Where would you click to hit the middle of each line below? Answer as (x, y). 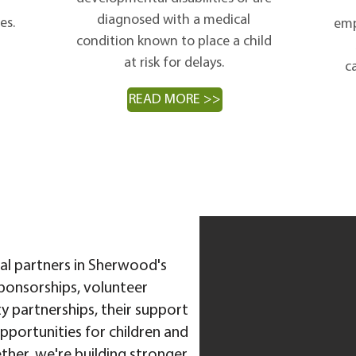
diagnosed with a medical (174, 20)
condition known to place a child (174, 42)
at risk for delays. (174, 63)
